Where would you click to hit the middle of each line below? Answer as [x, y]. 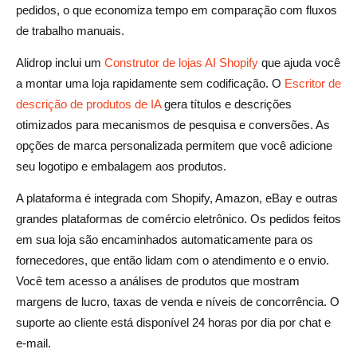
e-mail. [33, 343]
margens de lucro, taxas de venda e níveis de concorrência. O [178, 301]
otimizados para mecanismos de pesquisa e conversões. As [173, 124]
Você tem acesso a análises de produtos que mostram [158, 280]
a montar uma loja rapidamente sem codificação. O [150, 83]
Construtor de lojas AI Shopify [181, 62]
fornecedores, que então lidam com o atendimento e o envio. [173, 260]
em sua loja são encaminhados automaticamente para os [165, 239]
